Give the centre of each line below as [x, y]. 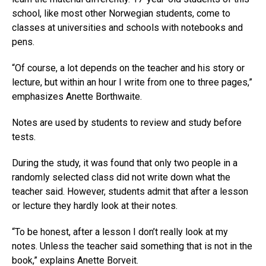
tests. [24, 137]
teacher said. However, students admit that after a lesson [130, 192]
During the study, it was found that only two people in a [125, 163]
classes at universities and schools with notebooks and [127, 28]
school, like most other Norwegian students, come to [121, 14]
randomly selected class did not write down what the [121, 178]
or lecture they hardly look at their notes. [95, 206]
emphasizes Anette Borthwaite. [77, 97]
